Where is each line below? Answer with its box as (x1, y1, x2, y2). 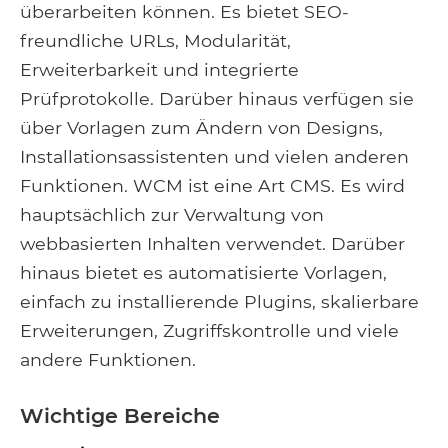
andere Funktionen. (20, 349, 196, 371)
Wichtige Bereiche (20, 403, 220, 429)
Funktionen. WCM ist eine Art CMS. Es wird (20, 175, 405, 197)
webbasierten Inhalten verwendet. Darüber (20, 233, 405, 255)
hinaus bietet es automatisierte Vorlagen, (20, 262, 387, 284)
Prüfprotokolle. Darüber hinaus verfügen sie (20, 88, 414, 110)
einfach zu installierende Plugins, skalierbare (20, 291, 419, 313)
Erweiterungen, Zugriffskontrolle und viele (20, 320, 399, 342)
